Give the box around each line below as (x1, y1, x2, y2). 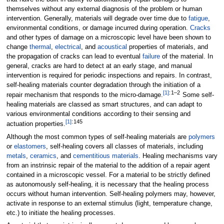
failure (142, 52, 160, 60)
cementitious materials (72, 152, 138, 159)
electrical (54, 43, 81, 50)
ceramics (29, 152, 56, 159)
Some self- (180, 91, 214, 99)
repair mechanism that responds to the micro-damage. (6, 91, 163, 99)
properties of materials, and (126, 43, 208, 50)
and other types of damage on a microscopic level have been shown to (6, 33, 211, 41)
